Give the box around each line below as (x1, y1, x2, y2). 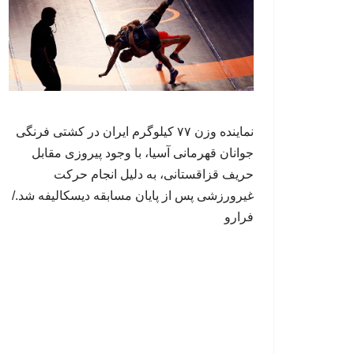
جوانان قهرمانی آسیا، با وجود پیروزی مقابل (32, 146, 254, 160)
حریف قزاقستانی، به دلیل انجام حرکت (54, 168, 254, 182)
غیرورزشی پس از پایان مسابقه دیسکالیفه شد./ (12, 189, 254, 203)
